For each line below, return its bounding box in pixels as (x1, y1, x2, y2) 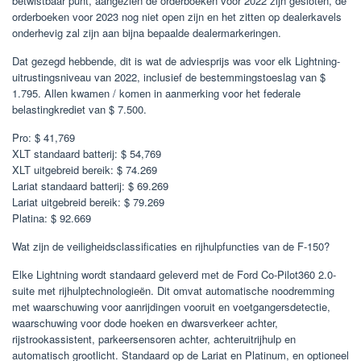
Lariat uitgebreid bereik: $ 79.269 (12, 194, 164, 210)
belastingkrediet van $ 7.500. (12, 102, 147, 118)
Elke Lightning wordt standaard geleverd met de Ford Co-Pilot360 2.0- (12, 267, 336, 283)
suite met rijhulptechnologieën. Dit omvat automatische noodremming (12, 283, 334, 299)
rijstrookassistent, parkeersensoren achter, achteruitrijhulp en (12, 331, 296, 347)
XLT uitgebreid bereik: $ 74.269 (12, 162, 157, 178)
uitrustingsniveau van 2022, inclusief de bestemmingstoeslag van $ (12, 69, 326, 85)
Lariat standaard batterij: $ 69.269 (12, 178, 168, 194)
